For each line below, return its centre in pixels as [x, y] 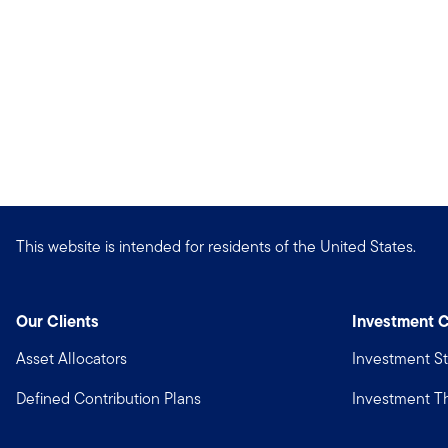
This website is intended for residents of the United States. [216, 246]
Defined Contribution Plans [108, 398]
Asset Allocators [71, 358]
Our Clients [57, 321]
